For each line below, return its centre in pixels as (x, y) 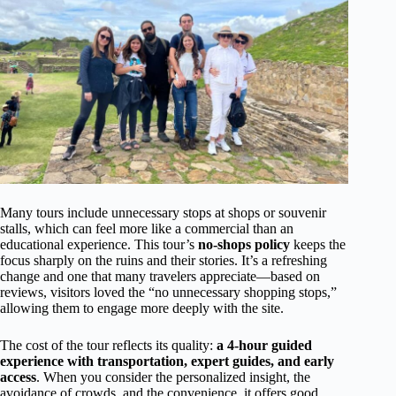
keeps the (318, 244)
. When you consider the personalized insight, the (173, 377)
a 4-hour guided (264, 345)
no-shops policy (244, 244)
